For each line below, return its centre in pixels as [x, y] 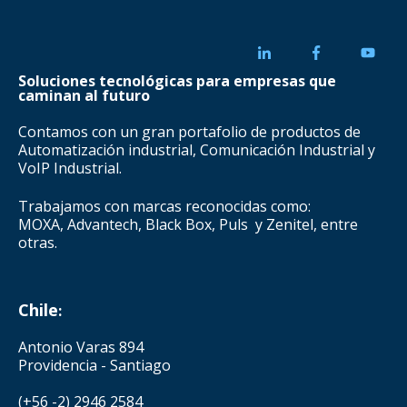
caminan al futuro [84, 95]
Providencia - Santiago [94, 365]
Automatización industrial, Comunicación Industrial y [197, 150]
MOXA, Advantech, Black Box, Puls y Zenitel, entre [188, 225]
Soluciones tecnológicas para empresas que [177, 80]
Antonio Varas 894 [81, 347]
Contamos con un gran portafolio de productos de [189, 132]
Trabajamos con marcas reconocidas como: [164, 207]
